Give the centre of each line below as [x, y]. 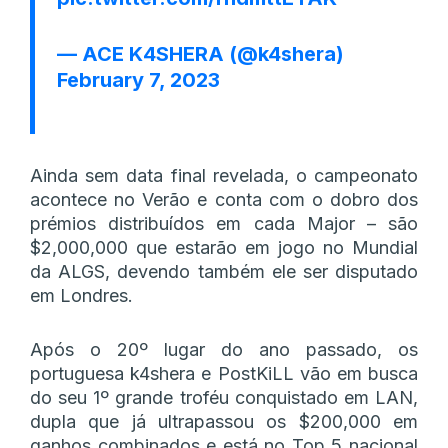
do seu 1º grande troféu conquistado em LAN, [224, 397]
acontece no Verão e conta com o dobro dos [224, 199]
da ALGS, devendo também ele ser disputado [224, 271]
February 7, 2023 [138, 79]
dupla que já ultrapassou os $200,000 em [224, 421]
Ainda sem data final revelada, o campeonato [224, 175]
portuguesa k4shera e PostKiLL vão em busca [224, 373]
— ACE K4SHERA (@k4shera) [200, 53]
